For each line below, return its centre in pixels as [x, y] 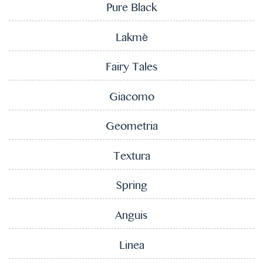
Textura [131, 157]
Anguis [131, 217]
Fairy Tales [131, 69]
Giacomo [131, 98]
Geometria [131, 128]
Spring [131, 187]
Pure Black [131, 9]
